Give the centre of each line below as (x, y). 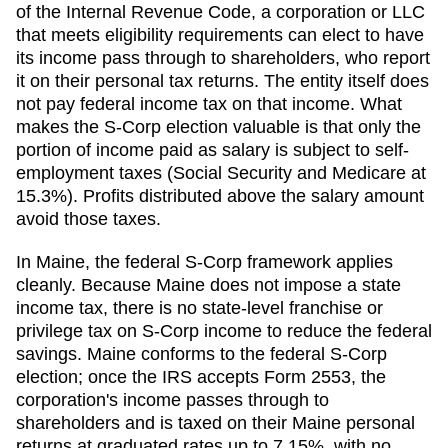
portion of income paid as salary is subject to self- (212, 149)
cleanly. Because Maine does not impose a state (208, 284)
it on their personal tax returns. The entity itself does (222, 80)
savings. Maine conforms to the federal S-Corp (201, 353)
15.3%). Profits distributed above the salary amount (220, 195)
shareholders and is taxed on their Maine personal (215, 422)
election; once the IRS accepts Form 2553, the (201, 376)
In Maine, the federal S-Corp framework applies (204, 261)
